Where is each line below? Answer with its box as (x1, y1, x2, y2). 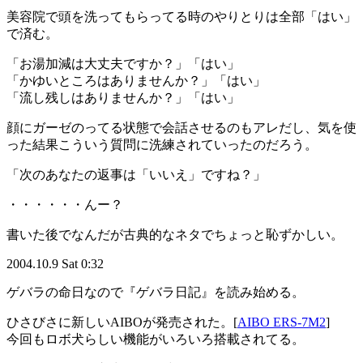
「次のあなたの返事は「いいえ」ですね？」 (6, 168, 266, 182)
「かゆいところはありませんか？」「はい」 (6, 74, 266, 88)
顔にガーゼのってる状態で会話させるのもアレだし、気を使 (6, 121, 357, 135)
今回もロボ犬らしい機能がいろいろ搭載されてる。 (6, 332, 305, 347)
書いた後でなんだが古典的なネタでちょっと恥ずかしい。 (6, 228, 344, 242)
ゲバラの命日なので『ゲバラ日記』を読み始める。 (6, 285, 305, 300)
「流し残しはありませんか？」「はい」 (6, 91, 240, 105)
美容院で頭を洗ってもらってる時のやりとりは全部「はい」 (6, 10, 357, 24)
